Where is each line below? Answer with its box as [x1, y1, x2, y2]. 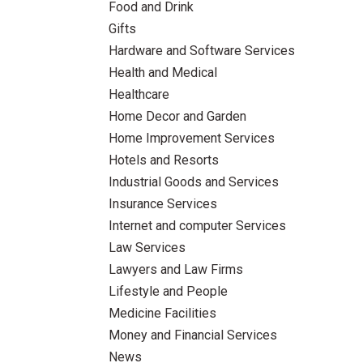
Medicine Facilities [109, 305, 217, 321]
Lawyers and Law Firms [109, 261, 244, 277]
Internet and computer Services [109, 217, 287, 233]
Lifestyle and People [109, 283, 228, 299]
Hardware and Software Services [109, 42, 296, 58]
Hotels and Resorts [109, 152, 220, 168]
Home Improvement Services [109, 130, 275, 146]
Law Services [109, 239, 186, 255]
